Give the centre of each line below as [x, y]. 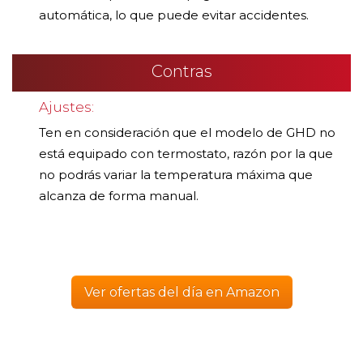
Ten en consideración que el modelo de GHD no [187, 132]
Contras [181, 71]
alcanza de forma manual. [119, 195]
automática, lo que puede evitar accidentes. [174, 15]
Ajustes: [66, 107]
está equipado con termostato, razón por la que [186, 153]
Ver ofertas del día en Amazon [181, 292]
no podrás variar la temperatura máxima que [176, 174]
